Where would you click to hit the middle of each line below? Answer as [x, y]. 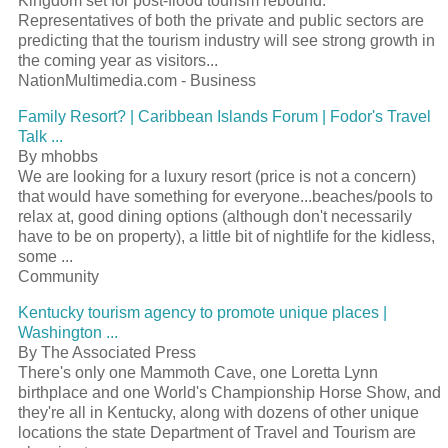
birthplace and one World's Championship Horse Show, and [229, 392]
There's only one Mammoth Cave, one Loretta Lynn [198, 372]
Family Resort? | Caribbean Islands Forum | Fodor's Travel [224, 116]
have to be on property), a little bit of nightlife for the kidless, [226, 236]
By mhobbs [58, 156]
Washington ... [68, 332]
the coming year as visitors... [118, 60]
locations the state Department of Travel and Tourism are [217, 432]
